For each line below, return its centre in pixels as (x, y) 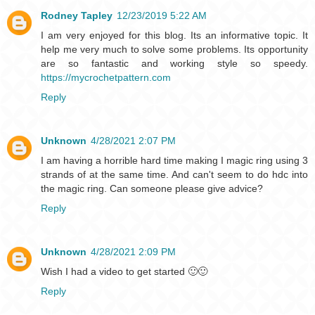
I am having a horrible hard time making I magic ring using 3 (174, 160)
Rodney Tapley (77, 15)
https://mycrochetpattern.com (106, 77)
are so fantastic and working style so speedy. (174, 63)
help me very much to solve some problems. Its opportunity (174, 49)
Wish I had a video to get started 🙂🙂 (124, 271)
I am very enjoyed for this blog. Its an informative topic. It (174, 35)
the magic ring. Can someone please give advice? (152, 188)
